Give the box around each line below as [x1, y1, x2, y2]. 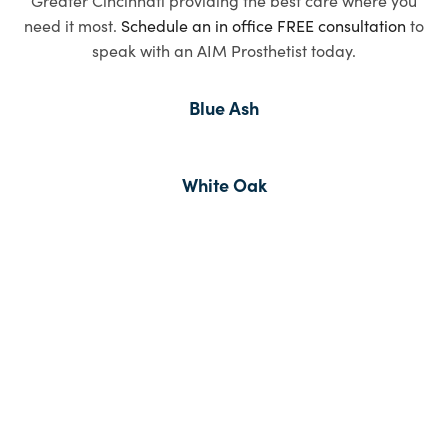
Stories [159, 368, 289, 425]
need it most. [24, 13, 121, 36]
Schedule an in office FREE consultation [121, 13, 406, 36]
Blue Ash [189, 94, 259, 120]
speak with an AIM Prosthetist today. [92, 38, 356, 61]
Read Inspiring [88, 312, 360, 369]
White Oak [181, 171, 267, 197]
